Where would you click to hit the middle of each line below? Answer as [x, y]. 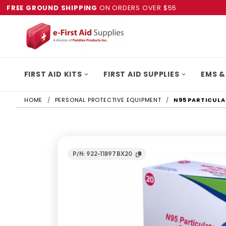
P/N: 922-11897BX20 [103, 154]
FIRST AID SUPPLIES [142, 74]
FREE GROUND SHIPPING [52, 8]
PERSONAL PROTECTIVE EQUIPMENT [108, 100]
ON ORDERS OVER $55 [137, 8]
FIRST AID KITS [53, 74]
